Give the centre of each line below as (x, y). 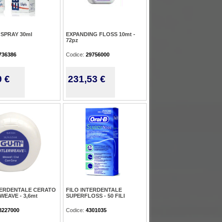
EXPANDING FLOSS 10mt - (101, 34)
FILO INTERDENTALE (94, 190)
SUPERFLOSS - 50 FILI (95, 196)
